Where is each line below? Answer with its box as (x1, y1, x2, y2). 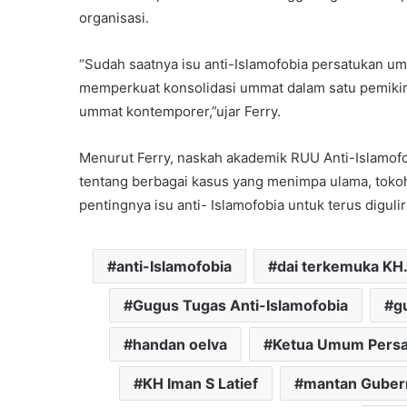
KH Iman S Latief (142, 373, 258, 392)
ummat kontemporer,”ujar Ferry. (79, 102, 281, 120)
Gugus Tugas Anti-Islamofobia (132, 295, 348, 314)
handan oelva (132, 334, 227, 353)
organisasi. (79, 8, 149, 26)
